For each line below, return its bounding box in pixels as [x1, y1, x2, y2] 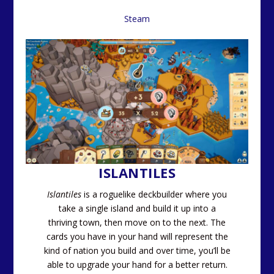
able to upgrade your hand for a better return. [46, 259, 228, 271]
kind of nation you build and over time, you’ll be [43, 245, 231, 257]
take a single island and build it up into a [58, 202, 216, 215]
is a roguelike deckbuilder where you [81, 188, 227, 201]
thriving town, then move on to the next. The [48, 217, 226, 229]
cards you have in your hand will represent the [46, 231, 228, 243]
